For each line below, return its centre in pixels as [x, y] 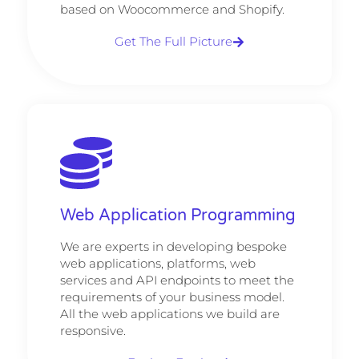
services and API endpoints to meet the [177, 280]
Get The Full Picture [173, 42]
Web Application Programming [177, 215]
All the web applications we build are [169, 313]
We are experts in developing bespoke [173, 246]
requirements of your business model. [172, 296]
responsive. [93, 330]
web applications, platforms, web [157, 263]
